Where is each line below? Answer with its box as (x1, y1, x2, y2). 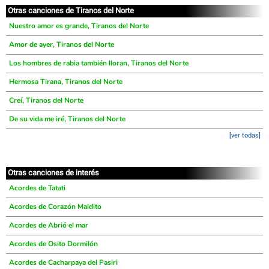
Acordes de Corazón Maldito (9, 202, 101, 211)
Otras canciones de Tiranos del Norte (8, 6, 134, 15)
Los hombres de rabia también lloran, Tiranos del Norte (9, 58, 189, 68)
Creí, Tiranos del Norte (9, 95, 83, 105)
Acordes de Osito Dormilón (9, 239, 98, 249)
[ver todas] (229, 131, 261, 139)
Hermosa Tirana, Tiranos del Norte (9, 77, 122, 86)
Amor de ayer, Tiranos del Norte (9, 40, 114, 49)
